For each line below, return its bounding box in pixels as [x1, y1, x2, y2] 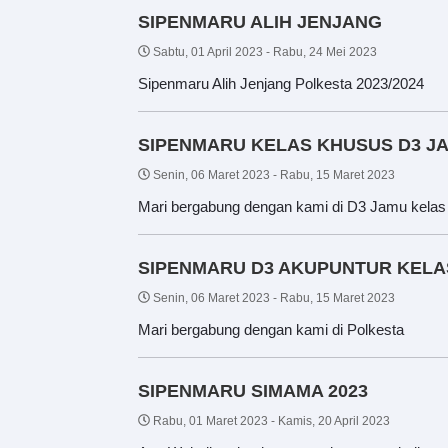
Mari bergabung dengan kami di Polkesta [138, 320, 404, 338]
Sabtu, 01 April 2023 [153, 44, 263, 59]
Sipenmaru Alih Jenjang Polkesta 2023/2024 [138, 74, 424, 92]
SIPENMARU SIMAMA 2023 [138, 380, 368, 401]
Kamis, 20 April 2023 [278, 413, 390, 428]
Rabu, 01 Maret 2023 [153, 413, 268, 428]
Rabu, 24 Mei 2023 [273, 44, 377, 59]
